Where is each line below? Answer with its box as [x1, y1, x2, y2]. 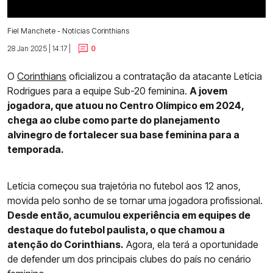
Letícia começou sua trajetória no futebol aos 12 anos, [7, 180, 241, 193]
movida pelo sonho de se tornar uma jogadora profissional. [7, 194, 263, 207]
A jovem [190, 85, 227, 97]
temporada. [7, 143, 64, 156]
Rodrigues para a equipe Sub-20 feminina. [7, 85, 190, 97]
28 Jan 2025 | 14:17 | [7, 43, 71, 53]
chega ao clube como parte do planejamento [7, 114, 220, 127]
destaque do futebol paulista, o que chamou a [7, 224, 225, 236]
